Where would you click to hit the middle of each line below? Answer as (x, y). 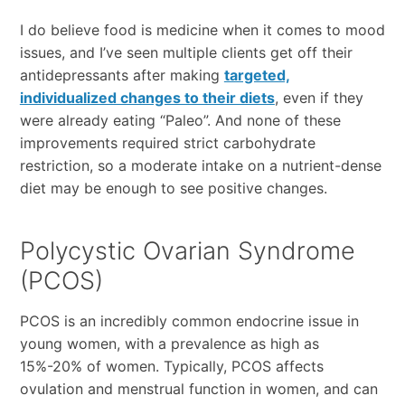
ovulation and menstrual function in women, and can (198, 389)
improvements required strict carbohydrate (167, 143)
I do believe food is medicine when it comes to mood (202, 30)
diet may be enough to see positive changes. (173, 188)
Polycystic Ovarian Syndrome (187, 251)
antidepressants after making (122, 75)
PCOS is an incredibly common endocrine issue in (189, 321)
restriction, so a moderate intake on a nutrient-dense (200, 166)
